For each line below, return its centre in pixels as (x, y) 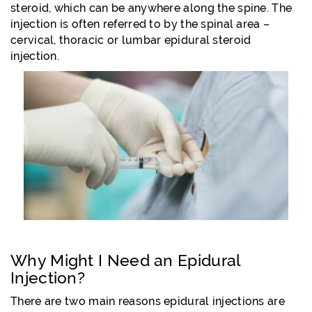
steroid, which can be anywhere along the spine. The (151, 8)
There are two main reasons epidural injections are (148, 301)
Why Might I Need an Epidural (126, 260)
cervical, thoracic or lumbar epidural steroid (131, 40)
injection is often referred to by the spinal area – (140, 24)
